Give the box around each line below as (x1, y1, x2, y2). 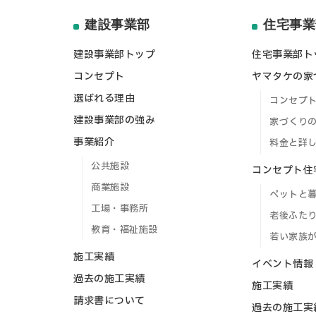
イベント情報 (252, 257, 314, 272)
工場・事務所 (91, 202, 148, 217)
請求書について (73, 293, 145, 309)
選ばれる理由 (73, 91, 135, 107)
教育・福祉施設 (91, 223, 158, 238)
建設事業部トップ (73, 47, 155, 63)
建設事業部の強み (73, 113, 155, 128)
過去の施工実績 (73, 272, 145, 287)
